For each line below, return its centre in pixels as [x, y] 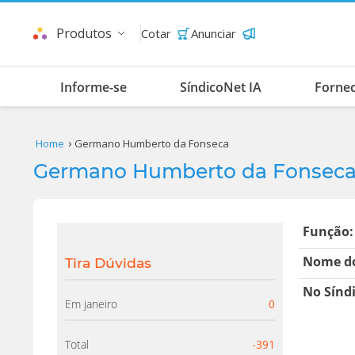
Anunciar [214, 33]
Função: [328, 231]
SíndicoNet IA [220, 87]
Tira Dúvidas [108, 263]
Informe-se [93, 87]
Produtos [84, 33]
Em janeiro [91, 304]
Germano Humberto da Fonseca [152, 143]
